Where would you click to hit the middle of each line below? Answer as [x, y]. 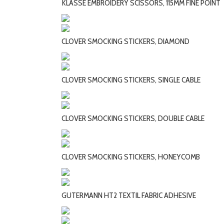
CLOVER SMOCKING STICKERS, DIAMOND [125, 41]
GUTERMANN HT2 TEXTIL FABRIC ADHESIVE [129, 195]
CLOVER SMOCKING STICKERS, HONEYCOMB [131, 157]
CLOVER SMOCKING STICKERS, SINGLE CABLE [131, 80]
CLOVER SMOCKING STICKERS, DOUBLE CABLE [133, 118]
